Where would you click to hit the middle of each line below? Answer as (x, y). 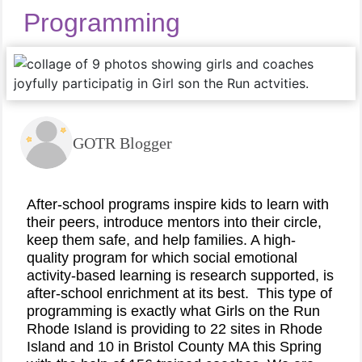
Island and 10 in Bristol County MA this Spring (174, 347)
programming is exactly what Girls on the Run (173, 311)
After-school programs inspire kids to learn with (178, 204)
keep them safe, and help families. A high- (161, 240)
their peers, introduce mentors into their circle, (174, 222)
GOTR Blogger (122, 143)
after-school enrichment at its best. (138, 293)
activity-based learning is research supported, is (180, 276)
